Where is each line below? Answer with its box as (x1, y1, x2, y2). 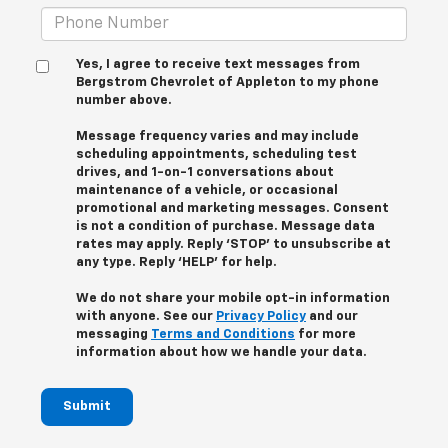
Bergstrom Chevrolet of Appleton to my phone (76, 76, 379, 90)
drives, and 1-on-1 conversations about (76, 166, 334, 180)
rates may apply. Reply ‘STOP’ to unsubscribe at (76, 238, 391, 252)
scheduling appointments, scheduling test (76, 148, 357, 162)
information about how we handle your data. (76, 346, 367, 360)
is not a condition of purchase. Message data (76, 220, 375, 234)
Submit (63, 400, 111, 414)
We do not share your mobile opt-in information (76, 292, 390, 306)
